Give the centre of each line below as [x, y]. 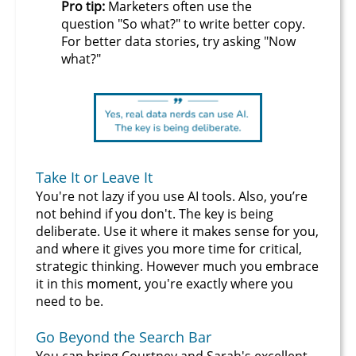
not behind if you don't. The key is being [155, 214]
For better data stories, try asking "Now [178, 41]
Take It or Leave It [94, 178]
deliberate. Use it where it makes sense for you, [177, 232]
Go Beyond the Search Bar [124, 337]
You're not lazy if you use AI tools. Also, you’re [172, 197]
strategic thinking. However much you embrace [177, 267]
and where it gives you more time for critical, [169, 249]
